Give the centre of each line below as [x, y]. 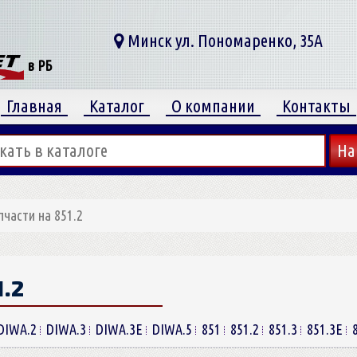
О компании [213, 106]
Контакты [316, 106]
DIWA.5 [172, 329]
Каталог [117, 106]
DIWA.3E [119, 329]
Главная [34, 106]
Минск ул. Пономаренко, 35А [224, 40]
